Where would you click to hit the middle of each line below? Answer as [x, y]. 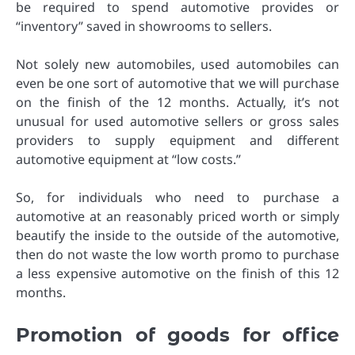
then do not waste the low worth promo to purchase [177, 254]
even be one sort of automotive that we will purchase [177, 83]
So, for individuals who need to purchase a [177, 197]
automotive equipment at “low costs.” [128, 159]
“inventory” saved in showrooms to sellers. [144, 26]
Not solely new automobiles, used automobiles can [177, 64]
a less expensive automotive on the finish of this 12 [177, 273]
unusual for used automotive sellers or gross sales [177, 121]
